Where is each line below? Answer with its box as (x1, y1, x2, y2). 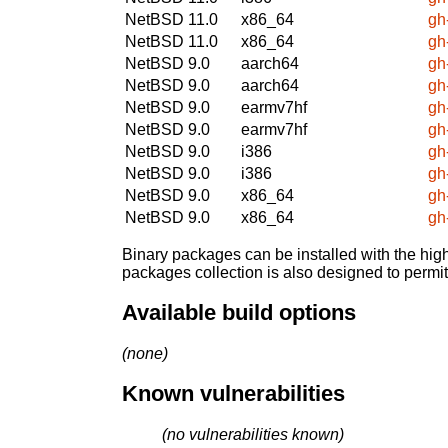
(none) (122, 344, 168, 362)
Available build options (122, 300, 356, 326)
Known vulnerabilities (122, 381, 345, 407)
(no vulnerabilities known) (162, 426, 344, 444)
